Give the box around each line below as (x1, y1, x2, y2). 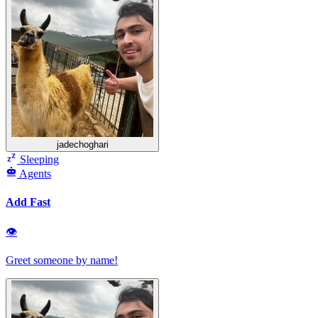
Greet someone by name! (6, 253, 118, 266)
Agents (19, 168, 51, 180)
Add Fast (6, 195, 50, 208)
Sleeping (17, 153, 59, 166)
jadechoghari (56, 139, 109, 150)
